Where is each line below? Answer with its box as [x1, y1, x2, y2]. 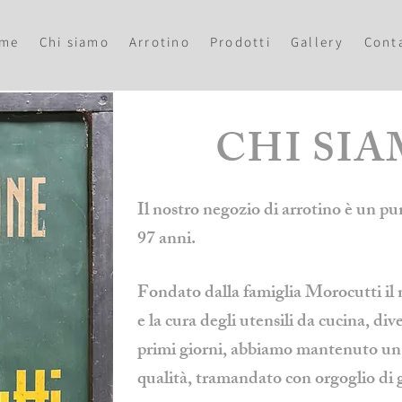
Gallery [290, 32, 345, 50]
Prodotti [209, 32, 271, 50]
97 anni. [137, 224, 197, 256]
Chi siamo [39, 32, 109, 50]
